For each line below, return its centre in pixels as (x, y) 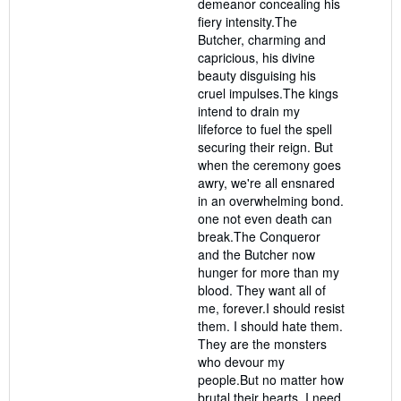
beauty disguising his (257, 75)
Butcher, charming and (262, 39)
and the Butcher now (256, 254)
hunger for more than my (269, 272)
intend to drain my (249, 111)
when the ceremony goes (269, 164)
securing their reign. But (265, 146)
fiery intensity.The (247, 21)
